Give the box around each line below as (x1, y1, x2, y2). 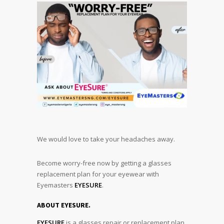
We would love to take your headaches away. (37, 134, 175, 143)
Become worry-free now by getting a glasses (37, 158, 171, 167)
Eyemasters (37, 180, 74, 189)
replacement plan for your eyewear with (37, 169, 159, 178)
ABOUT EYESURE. (37, 200, 90, 209)
